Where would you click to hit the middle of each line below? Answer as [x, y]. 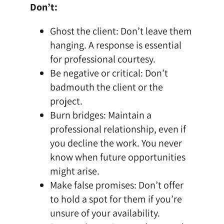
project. [66, 101]
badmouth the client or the [106, 87]
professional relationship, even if [118, 129]
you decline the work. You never [116, 143]
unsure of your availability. [105, 213]
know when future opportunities [117, 157]
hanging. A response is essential [115, 45]
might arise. [74, 171]
